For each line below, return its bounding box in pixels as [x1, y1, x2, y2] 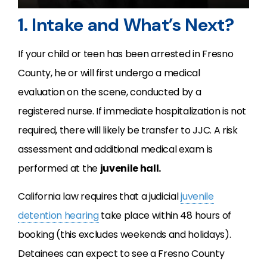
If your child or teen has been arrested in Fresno [18, 47, 234, 61]
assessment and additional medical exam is [18, 142, 213, 157]
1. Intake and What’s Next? [18, 13, 234, 37]
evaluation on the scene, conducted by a [18, 85, 201, 100]
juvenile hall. [100, 162, 162, 176]
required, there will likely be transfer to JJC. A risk [18, 123, 238, 138]
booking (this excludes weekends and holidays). [18, 228, 231, 242]
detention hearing [18, 209, 99, 223]
